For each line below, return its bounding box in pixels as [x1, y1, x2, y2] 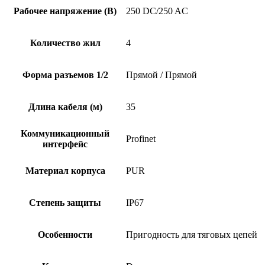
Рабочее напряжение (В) [14, 5, 117, 16]
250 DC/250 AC [126, 5, 188, 16]
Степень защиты [29, 197, 101, 208]
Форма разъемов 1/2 [22, 69, 108, 80]
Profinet [126, 133, 156, 144]
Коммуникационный [21, 128, 109, 138]
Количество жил [30, 37, 101, 48]
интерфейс [43, 138, 88, 149]
